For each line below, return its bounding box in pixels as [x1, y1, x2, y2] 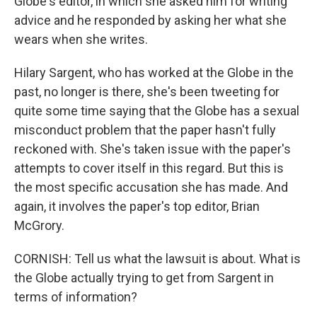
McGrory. [14, 218, 64, 233]
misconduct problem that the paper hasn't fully [14, 122, 276, 137]
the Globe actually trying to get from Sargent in [14, 270, 274, 285]
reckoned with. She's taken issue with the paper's [14, 142, 291, 156]
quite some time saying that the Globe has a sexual [14, 103, 299, 118]
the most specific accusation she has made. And [14, 180, 288, 195]
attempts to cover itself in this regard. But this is [14, 161, 284, 175]
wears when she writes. [14, 32, 148, 47]
